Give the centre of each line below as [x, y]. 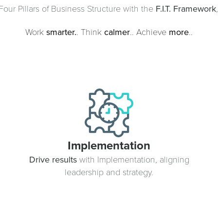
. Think [90, 32]
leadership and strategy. [109, 172]
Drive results [53, 159]
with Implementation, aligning [133, 159]
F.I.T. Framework [186, 9]
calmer [117, 32]
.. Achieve [149, 32]
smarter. [61, 32]
